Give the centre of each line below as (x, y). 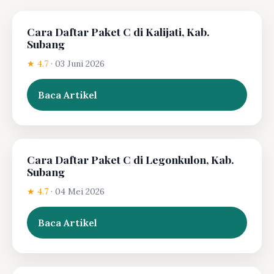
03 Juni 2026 (80, 63)
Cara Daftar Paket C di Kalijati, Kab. (118, 31)
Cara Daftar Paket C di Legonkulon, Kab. (131, 159)
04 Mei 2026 (80, 191)
